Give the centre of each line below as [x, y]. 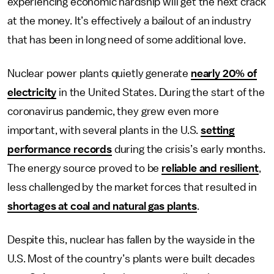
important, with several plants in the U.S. [104, 130]
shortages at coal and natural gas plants [102, 206]
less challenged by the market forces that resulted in [132, 187]
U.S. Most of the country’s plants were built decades [131, 259]
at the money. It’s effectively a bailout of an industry [130, 21]
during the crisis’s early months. [188, 149]
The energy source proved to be [85, 168]
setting [218, 130]
